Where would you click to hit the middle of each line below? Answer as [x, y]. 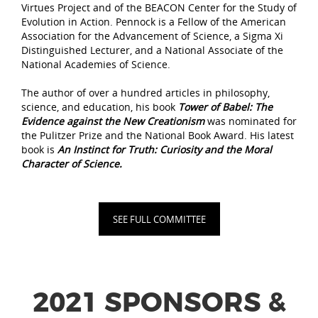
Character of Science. [73, 164]
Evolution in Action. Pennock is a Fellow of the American [154, 22]
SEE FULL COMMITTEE [159, 220]
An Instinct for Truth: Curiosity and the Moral [165, 150]
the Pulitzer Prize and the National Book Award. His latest [158, 136]
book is [39, 150]
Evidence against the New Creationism [113, 121]
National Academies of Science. [97, 65]
